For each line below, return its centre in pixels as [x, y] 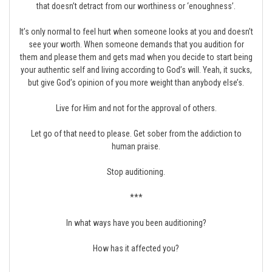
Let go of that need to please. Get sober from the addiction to [136, 134]
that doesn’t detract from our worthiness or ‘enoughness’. [136, 6]
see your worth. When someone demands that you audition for [136, 44]
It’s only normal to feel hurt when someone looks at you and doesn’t [136, 32]
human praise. [136, 146]
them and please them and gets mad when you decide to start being [136, 57]
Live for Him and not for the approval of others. [136, 108]
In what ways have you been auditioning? [136, 223]
